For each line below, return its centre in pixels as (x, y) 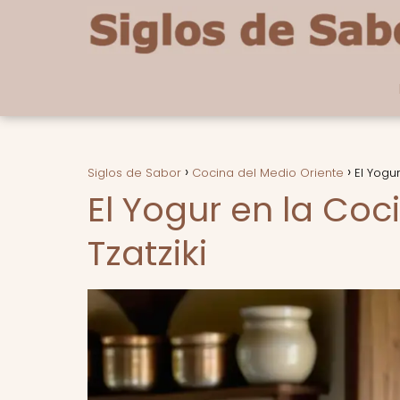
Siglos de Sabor (134, 173)
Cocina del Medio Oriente (268, 173)
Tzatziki (147, 253)
